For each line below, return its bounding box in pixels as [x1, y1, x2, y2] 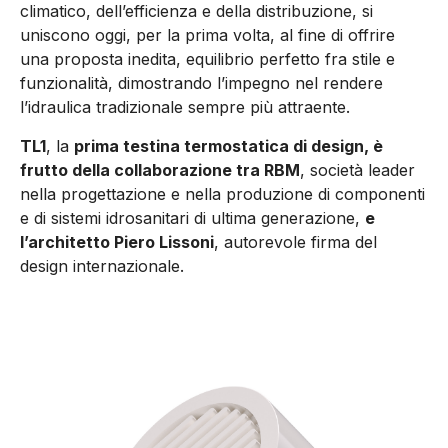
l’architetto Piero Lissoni [20, 231, 214, 252]
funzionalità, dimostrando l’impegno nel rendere [20, 73, 383, 94]
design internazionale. [20, 255, 184, 276]
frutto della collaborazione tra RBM [20, 159, 300, 180]
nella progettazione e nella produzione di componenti [20, 183, 425, 204]
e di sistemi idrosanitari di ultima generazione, [20, 207, 365, 228]
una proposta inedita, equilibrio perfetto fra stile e [20, 49, 395, 70]
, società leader [300, 159, 415, 180]
